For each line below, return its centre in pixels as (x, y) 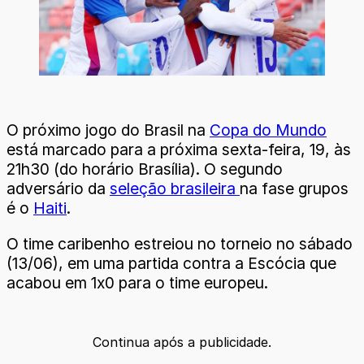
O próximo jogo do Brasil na (108, 130)
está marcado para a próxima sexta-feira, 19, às (179, 150)
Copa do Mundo (268, 130)
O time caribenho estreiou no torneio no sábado (180, 243)
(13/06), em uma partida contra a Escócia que (171, 263)
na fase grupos (294, 189)
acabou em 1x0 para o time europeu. (137, 282)
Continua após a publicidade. (182, 342)
